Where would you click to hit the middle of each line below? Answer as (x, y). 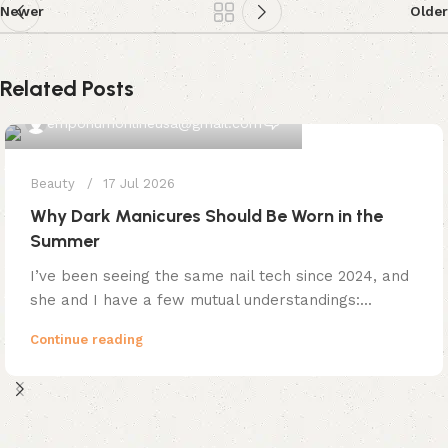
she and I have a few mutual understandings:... (201, 300)
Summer (65, 241)
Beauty (52, 184)
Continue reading (86, 340)
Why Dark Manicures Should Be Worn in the (206, 216)
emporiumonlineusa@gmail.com (154, 123)
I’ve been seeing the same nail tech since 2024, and (219, 276)
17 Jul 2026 (139, 184)
